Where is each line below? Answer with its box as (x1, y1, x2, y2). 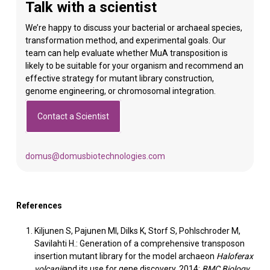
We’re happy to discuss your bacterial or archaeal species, (25, 23, 242, 33)
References (16, 201, 62, 210)
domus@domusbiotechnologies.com (25, 151, 165, 161)
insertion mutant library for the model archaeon (34, 251, 216, 261)
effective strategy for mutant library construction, (25, 74, 214, 83)
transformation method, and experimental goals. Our (25, 36, 226, 45)
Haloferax (216, 251, 253, 261)
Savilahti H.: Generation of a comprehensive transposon (34, 239, 245, 248)
